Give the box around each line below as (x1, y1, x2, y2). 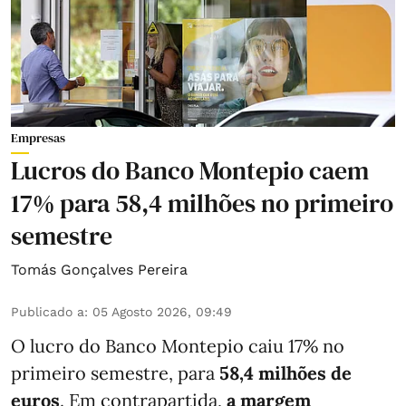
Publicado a (11, 304, 84, 320)
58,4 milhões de (219, 362, 352, 385)
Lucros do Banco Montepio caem (11, 153, 369, 188)
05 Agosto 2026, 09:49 (92, 304, 232, 320)
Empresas (11, 129, 65, 148)
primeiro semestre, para (11, 362, 219, 385)
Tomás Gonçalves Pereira (11, 261, 188, 279)
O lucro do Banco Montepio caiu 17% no (11, 334, 344, 358)
